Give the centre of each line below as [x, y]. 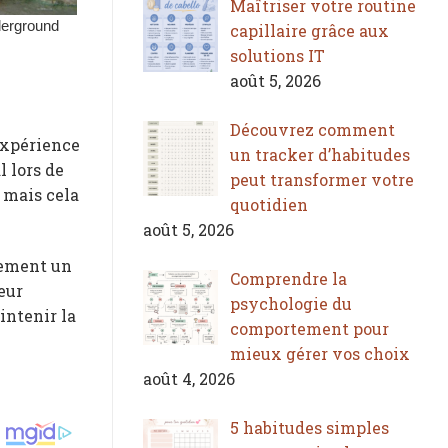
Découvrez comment [312, 129]
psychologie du [291, 303]
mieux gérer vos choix [320, 353]
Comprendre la [288, 278]
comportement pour [309, 328]
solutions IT [277, 55]
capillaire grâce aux [309, 30]
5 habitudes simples [309, 427]
